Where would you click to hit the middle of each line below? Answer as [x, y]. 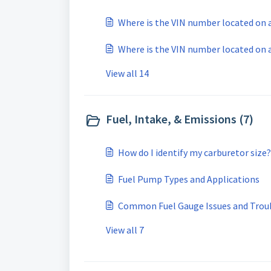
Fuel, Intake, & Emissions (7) [180, 119]
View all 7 [125, 230]
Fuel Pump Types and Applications [189, 179]
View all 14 [127, 73]
